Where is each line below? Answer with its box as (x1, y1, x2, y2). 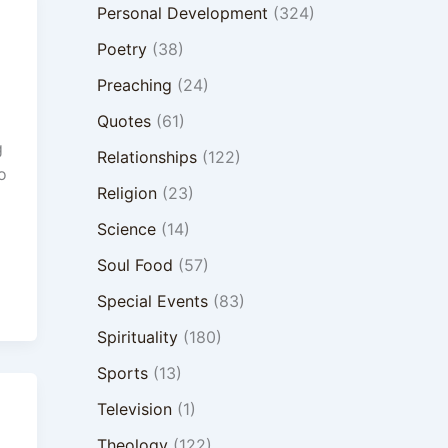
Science (96, 219, 156, 239)
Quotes (96, 111, 151, 131)
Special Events (96, 291, 208, 311)
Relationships (96, 147, 197, 167)
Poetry (96, 39, 147, 59)
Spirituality (96, 327, 178, 347)
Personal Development (96, 3, 268, 23)
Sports (96, 363, 148, 383)
